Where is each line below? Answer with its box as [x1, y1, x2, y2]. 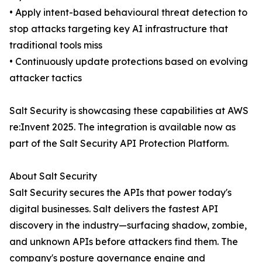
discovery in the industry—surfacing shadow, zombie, [9, 219, 247, 231]
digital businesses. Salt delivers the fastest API [9, 203, 218, 215]
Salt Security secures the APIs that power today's [9, 187, 232, 198]
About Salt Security [9, 170, 97, 182]
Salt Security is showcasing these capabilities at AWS [9, 105, 249, 116]
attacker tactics [9, 72, 82, 84]
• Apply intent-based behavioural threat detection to [9, 6, 247, 18]
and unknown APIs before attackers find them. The [9, 236, 238, 247]
